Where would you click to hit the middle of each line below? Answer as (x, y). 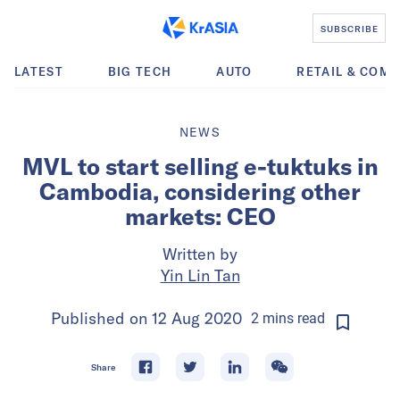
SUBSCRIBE (349, 28)
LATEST (39, 71)
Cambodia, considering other (200, 192)
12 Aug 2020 (197, 318)
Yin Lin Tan (200, 275)
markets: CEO (200, 217)
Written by (200, 254)
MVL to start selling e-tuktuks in (200, 167)
